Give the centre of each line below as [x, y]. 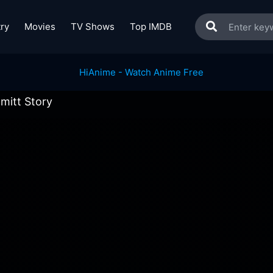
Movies [40, 27]
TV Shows [92, 27]
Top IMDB [151, 27]
